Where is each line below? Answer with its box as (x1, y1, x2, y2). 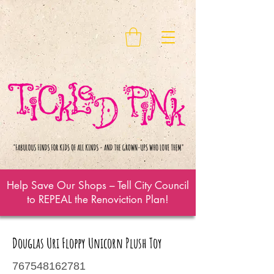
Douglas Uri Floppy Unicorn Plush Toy (12, 234, 162, 252)
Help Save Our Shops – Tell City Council (7, 178, 189, 192)
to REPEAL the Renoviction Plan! (27, 192, 169, 206)
